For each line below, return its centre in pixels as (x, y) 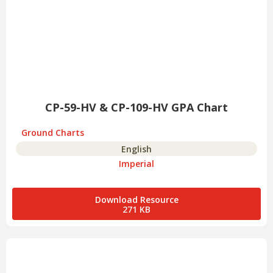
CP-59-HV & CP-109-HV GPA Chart (136, 108)
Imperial (136, 164)
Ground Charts (53, 133)
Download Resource (136, 200)
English (136, 149)
